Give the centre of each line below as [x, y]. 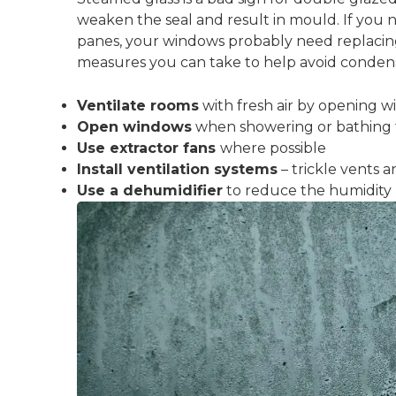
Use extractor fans [148, 148]
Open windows [134, 127]
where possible [273, 148]
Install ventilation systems [177, 170]
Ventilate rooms [138, 106]
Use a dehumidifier [150, 191]
